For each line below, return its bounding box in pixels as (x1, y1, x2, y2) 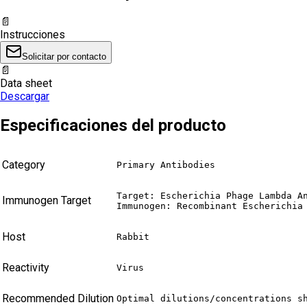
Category (2, 158, 45, 172)
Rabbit (116, 232, 149, 243)
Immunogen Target (2, 194, 91, 208)
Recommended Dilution (2, 292, 114, 306)
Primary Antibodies (116, 160, 215, 171)
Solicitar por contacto (22, 51, 106, 62)
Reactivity (2, 261, 49, 275)
